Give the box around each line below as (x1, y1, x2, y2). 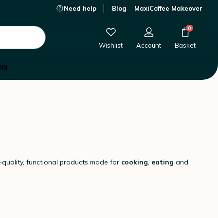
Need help (64, 4, 96, 12)
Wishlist (99, 41, 123, 49)
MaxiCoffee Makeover (134, 4, 202, 12)
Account (136, 41, 161, 49)
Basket (175, 41, 196, 49)
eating (151, 158, 176, 166)
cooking (121, 158, 148, 166)
